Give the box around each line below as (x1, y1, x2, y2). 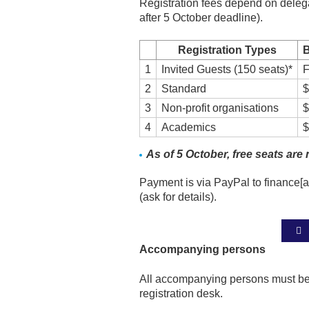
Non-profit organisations (161, 102, 279, 114)
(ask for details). (139, 191, 217, 203)
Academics (161, 121, 216, 133)
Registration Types (177, 44, 277, 56)
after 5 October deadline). (139, 12, 263, 23)
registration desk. (139, 288, 223, 299)
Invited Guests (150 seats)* (161, 63, 292, 75)
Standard (161, 83, 206, 94)
